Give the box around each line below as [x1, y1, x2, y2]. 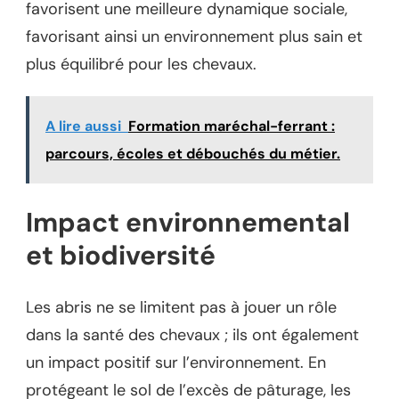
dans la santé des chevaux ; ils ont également [26, 324, 359, 346]
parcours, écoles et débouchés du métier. [45, 144, 340, 164]
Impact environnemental [26, 205, 350, 240]
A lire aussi [45, 117, 121, 136]
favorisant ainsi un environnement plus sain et [26, 26, 362, 48]
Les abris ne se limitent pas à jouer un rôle [26, 297, 337, 319]
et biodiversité [26, 238, 216, 273]
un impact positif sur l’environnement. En [26, 352, 326, 374]
